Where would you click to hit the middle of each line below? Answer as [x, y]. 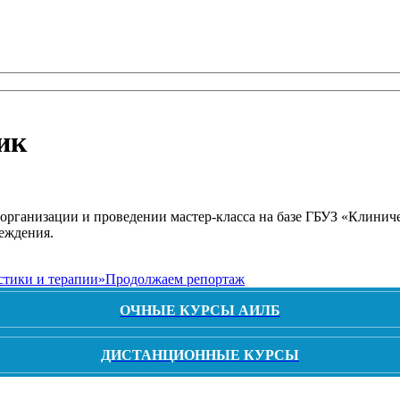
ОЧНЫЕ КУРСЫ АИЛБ [200, 310]
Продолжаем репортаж [175, 279]
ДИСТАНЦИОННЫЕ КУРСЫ [200, 355]
